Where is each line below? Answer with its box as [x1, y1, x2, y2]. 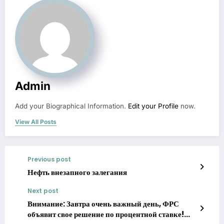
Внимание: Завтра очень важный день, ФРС [27, 198, 179, 209]
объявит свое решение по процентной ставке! [27, 209, 184, 220]
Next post [27, 186, 58, 195]
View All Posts [15, 118, 56, 126]
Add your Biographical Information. [15, 102, 128, 110]
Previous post [27, 155, 71, 164]
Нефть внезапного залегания [27, 167, 127, 178]
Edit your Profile [128, 102, 178, 110]
